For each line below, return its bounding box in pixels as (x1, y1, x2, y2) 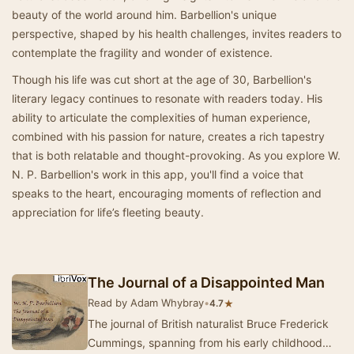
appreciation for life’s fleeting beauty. (12, 205, 204, 219)
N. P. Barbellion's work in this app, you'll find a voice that (12, 168, 303, 181)
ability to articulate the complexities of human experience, (12, 111, 311, 124)
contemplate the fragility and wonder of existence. (12, 46, 273, 59)
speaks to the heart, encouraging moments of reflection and (12, 186, 322, 200)
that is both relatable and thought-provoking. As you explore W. (12, 149, 341, 162)
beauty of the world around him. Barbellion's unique (12, 8, 277, 21)
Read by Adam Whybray (88, 296, 204, 309)
